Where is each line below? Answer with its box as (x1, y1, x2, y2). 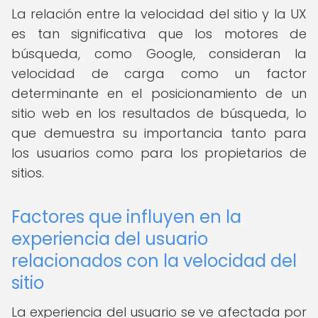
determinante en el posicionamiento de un (11, 84, 307, 102)
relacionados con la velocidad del (11, 249, 297, 273)
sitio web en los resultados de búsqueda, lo (11, 104, 307, 122)
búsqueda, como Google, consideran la (11, 45, 307, 62)
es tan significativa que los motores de (11, 25, 307, 43)
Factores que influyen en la (11, 205, 241, 229)
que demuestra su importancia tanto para (11, 124, 307, 142)
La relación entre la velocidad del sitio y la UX (11, 5, 307, 23)
